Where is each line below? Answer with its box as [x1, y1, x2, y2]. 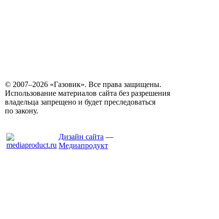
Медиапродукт [59, 141, 108, 150]
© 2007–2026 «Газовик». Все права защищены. [5, 80, 161, 88]
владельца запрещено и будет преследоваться [5, 98, 155, 106]
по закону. [5, 107, 38, 115]
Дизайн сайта [59, 132, 104, 141]
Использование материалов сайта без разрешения [5, 89, 170, 97]
